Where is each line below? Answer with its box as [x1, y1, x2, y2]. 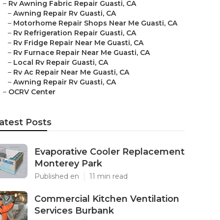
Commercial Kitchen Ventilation [34, 193, 179, 204]
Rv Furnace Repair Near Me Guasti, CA [13, 48, 150, 57]
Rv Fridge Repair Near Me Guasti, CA [13, 38, 143, 47]
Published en [34, 172, 79, 181]
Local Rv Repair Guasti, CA [13, 58, 108, 67]
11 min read [89, 172, 128, 181]
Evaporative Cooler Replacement [34, 146, 185, 157]
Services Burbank [34, 205, 114, 216]
